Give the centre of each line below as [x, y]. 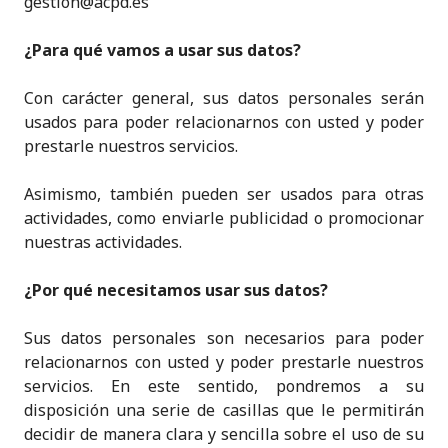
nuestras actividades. [103, 242]
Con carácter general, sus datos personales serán [224, 98]
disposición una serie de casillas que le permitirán [224, 410]
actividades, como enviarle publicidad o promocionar [224, 218]
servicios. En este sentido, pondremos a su [224, 386]
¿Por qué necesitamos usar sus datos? [176, 290]
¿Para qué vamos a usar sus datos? [162, 50]
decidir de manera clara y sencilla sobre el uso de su [224, 434]
